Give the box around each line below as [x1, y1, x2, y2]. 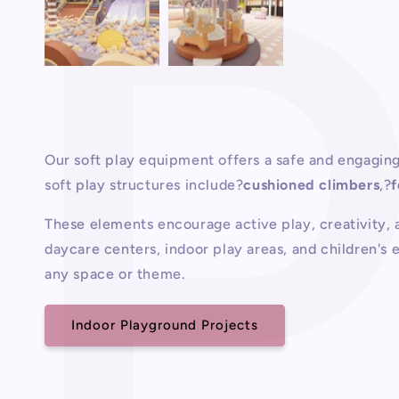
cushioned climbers [243, 175, 380, 193]
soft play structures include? [45, 175, 244, 193]
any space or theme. [45, 265, 186, 282]
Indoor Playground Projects [71, 317, 258, 334]
